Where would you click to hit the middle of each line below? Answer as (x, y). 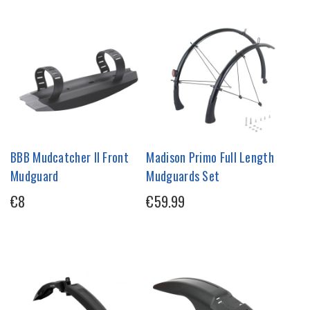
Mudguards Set (183, 176)
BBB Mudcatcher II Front (70, 157)
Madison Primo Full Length (210, 157)
